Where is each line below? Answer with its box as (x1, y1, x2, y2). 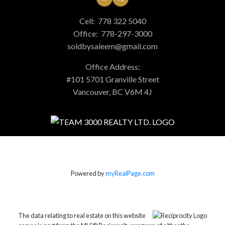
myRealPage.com (105, 169, 155, 177)
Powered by (70, 169, 105, 177)
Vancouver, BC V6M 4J (73, 87, 152, 97)
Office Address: (85, 62, 140, 72)
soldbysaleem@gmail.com (67, 41, 158, 51)
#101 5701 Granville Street (66, 74, 159, 84)
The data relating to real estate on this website (18, 211, 146, 219)
